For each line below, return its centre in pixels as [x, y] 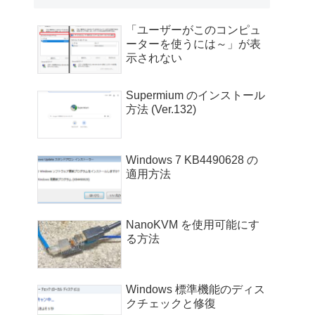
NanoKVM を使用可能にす [193, 225]
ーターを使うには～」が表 [193, 44]
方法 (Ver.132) [161, 109]
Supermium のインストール [195, 95]
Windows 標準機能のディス [195, 290]
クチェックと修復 [171, 304]
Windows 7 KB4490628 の [192, 160]
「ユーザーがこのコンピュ [193, 30]
